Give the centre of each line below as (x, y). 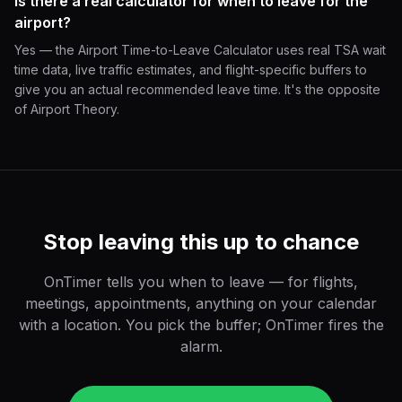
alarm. (201, 346)
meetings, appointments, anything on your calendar (201, 303)
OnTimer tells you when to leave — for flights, (201, 282)
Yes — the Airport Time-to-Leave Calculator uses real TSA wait (200, 50)
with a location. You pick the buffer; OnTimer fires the (201, 325)
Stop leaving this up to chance (201, 242)
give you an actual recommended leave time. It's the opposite (197, 89)
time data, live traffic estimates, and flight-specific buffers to (191, 70)
